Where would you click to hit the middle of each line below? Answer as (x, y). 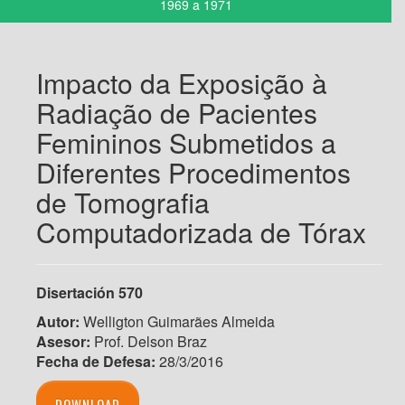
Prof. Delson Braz (149, 341)
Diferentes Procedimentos (193, 172)
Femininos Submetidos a (186, 142)
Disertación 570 (89, 292)
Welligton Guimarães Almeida (177, 321)
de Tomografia (123, 202)
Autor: (58, 321)
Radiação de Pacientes (177, 112)
